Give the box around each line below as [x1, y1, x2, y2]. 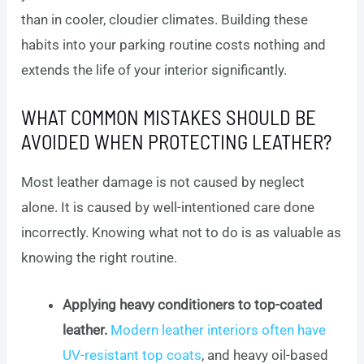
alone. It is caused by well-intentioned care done [21, 199, 315, 216]
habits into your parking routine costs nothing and [21, 36, 327, 53]
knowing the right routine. [21, 249, 178, 266]
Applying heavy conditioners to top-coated [63, 297, 323, 314]
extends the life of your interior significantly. [21, 61, 288, 78]
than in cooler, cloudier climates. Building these [21, 11, 309, 28]
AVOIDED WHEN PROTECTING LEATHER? [21, 129, 332, 154]
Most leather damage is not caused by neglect [21, 174, 305, 191]
